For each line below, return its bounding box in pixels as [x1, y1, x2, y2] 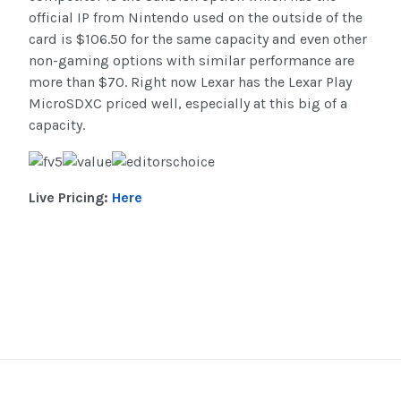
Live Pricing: [29, 189, 112, 207]
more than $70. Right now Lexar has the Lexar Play [29, 73, 352, 91]
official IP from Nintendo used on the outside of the [29, 9, 363, 27]
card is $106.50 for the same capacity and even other [29, 30, 367, 48]
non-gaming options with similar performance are [29, 52, 354, 70]
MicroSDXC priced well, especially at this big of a [29, 95, 347, 113]
